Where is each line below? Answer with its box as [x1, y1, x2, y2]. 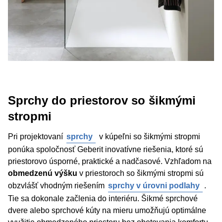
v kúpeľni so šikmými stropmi [97, 132, 200, 141]
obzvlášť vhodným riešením [8, 181, 107, 190]
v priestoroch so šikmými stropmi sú [79, 169, 204, 177]
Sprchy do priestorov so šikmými [8, 94, 196, 107]
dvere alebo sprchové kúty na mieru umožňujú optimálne [8, 206, 206, 215]
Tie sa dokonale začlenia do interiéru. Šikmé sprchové [8, 194, 198, 203]
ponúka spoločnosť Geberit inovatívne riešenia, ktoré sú [8, 145, 203, 154]
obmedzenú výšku [8, 169, 79, 177]
